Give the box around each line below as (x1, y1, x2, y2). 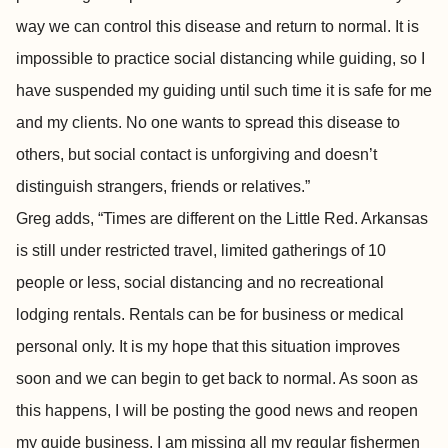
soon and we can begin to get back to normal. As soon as (16, 370, 418, 387)
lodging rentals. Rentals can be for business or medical (16, 306, 404, 323)
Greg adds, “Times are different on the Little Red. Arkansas (16, 210, 428, 227)
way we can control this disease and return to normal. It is (16, 18, 419, 35)
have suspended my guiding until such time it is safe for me (16, 82, 432, 99)
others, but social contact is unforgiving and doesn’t (16, 146, 377, 163)
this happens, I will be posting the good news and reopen (16, 402, 418, 419)
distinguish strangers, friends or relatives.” (16, 178, 310, 195)
